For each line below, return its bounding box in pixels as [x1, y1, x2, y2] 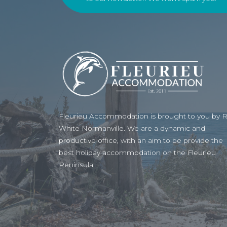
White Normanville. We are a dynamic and [58, 124, 205, 133]
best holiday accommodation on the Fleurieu [58, 148, 216, 157]
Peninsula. [58, 161, 95, 169]
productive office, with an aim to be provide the [58, 136, 223, 145]
